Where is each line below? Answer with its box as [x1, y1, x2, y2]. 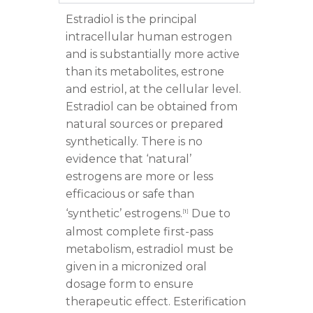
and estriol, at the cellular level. [66, 82, 241, 96]
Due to [189, 207, 231, 221]
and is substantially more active [66, 48, 240, 61]
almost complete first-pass [66, 224, 213, 238]
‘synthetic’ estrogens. [66, 207, 182, 221]
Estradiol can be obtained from [66, 100, 238, 114]
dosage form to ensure [66, 277, 194, 291]
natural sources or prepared [66, 117, 224, 131]
